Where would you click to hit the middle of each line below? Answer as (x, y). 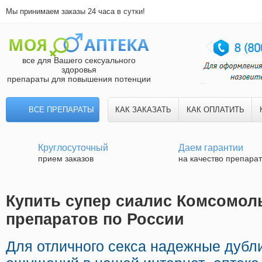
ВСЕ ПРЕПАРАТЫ (61, 110)
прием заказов (66, 158)
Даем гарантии (211, 148)
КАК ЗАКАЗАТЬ (143, 110)
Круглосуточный (73, 148)
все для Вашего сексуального (79, 60)
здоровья (79, 70)
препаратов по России (95, 220)
